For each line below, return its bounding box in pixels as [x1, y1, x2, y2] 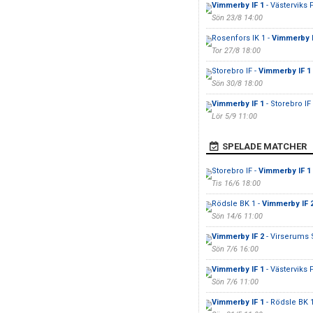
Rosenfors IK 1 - [211, 34, 272, 43]
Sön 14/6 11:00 [211, 212, 263, 221]
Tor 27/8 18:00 [211, 46, 261, 55]
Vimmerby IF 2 [211, 232, 264, 241]
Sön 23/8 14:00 [211, 13, 263, 22]
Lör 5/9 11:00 [211, 112, 257, 121]
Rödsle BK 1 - [211, 199, 262, 208]
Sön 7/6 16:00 [211, 245, 259, 254]
